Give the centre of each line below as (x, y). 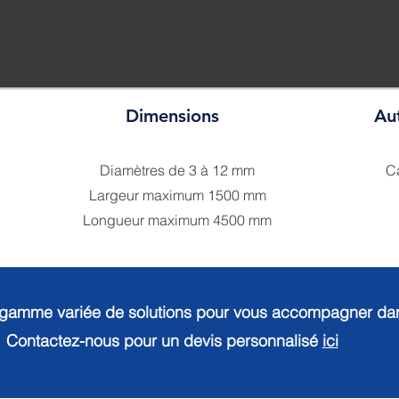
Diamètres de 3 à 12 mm (177, 170)
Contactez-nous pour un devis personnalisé (164, 341)
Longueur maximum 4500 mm (177, 220)
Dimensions (172, 116)
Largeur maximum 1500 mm (177, 195)
